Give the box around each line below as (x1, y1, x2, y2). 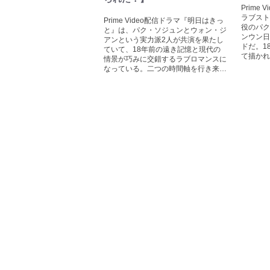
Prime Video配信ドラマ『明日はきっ (104, 16, 224, 25)
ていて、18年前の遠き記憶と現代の (104, 45, 221, 54)
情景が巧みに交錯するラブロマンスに (104, 55, 227, 63)
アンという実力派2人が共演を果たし (104, 36, 224, 44)
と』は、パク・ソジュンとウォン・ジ (104, 26, 227, 34)
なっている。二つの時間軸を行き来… (104, 64, 227, 73)
